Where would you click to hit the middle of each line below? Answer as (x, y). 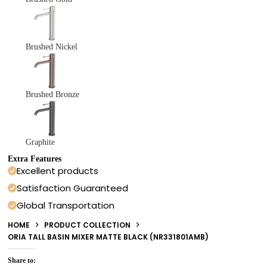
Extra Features (35, 159)
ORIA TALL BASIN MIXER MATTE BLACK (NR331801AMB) (108, 237)
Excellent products (58, 170)
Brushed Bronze (52, 94)
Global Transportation (66, 205)
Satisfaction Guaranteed (73, 188)
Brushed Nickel (51, 46)
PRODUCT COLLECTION (88, 225)
